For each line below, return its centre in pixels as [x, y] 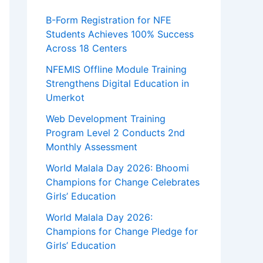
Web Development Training [106, 118]
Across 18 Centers [86, 48]
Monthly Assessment [92, 146]
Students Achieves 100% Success [120, 34]
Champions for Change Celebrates [123, 182]
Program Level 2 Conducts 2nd [115, 132]
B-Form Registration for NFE [109, 20]
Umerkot [65, 97]
